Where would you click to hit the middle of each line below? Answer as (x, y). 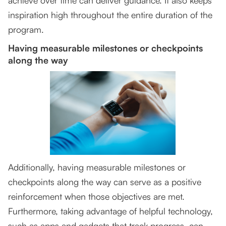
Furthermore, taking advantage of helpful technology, (110, 211)
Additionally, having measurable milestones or (97, 167)
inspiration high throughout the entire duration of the (110, 15)
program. (26, 30)
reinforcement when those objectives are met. (96, 196)
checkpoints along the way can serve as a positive (105, 182)
